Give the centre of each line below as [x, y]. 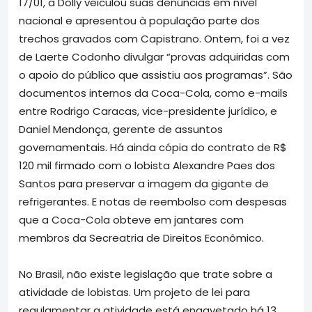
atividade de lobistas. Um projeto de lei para [134, 292]
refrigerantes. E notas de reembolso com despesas [153, 201]
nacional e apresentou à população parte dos [139, 20]
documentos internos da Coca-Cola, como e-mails [153, 93]
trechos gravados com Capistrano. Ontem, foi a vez [154, 38]
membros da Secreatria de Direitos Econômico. [141, 237]
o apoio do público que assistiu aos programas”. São [156, 75]
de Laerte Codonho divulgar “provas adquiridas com [154, 56]
